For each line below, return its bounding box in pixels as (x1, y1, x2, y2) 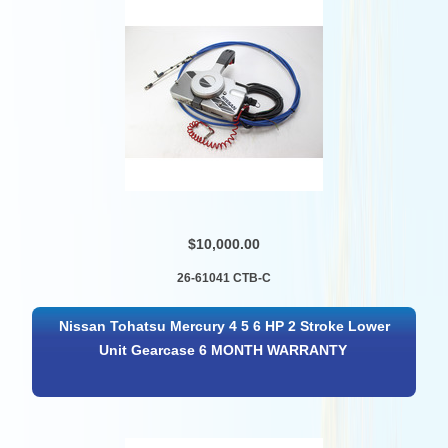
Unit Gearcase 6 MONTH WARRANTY (98, 342, 347, 358)
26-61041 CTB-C (176, 271, 271, 286)
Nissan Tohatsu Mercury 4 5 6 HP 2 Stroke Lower (59, 318, 391, 334)
